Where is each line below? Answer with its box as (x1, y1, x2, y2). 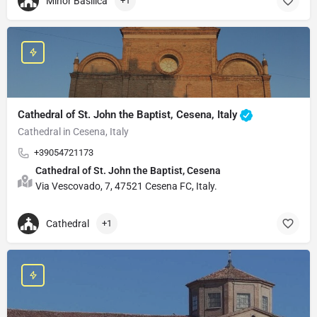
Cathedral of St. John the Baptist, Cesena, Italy (18, 108, 240, 121)
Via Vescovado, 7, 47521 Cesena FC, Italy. (35, 180, 217, 192)
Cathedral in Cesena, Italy (18, 126, 129, 137)
